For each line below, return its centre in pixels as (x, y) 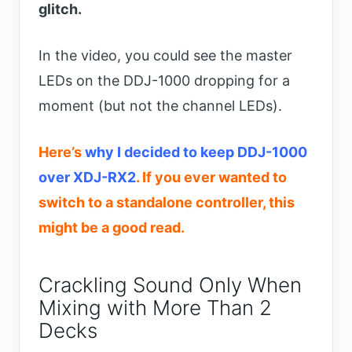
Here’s (62, 152)
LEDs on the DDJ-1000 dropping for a (164, 81)
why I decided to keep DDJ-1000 (196, 152)
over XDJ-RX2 (87, 178)
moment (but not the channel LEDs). (160, 106)
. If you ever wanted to (211, 178)
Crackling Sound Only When (170, 285)
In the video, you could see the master (165, 56)
